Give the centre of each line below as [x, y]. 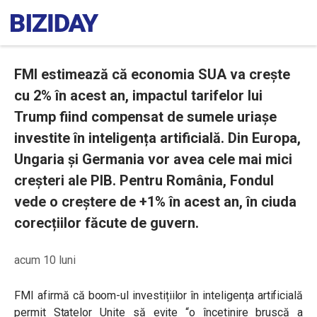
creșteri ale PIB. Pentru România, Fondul [144, 180]
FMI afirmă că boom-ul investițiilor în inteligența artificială [158, 295]
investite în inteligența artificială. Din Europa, [157, 138]
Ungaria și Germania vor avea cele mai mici [153, 159]
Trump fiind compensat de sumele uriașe [145, 117]
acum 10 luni [45, 260]
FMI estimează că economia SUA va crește [152, 74]
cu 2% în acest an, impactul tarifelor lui [138, 96]
